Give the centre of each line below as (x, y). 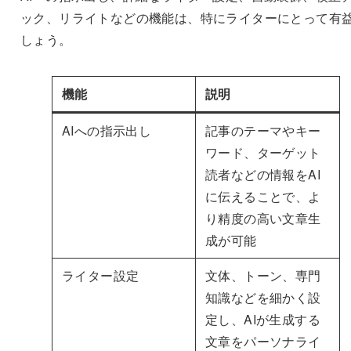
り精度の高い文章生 (263, 218)
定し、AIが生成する (262, 319)
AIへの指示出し (107, 130)
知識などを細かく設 (263, 297)
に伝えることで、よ (263, 196)
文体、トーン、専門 (263, 275)
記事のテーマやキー (263, 130)
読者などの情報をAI (262, 174)
